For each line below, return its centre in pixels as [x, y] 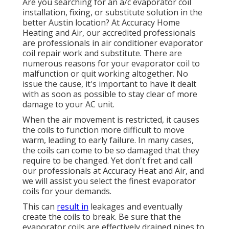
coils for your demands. [67, 191]
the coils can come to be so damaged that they [111, 151]
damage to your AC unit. [68, 105]
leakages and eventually [135, 207]
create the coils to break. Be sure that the [102, 217]
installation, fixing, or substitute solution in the [112, 13]
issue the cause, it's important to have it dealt [109, 84]
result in [73, 207]
